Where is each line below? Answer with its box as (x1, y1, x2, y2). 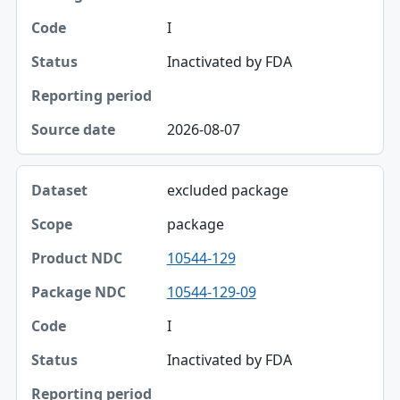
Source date (34, 147, 109, 165)
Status (34, 72, 75, 90)
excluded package (166, 180, 288, 201)
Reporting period (34, 110, 140, 128)
